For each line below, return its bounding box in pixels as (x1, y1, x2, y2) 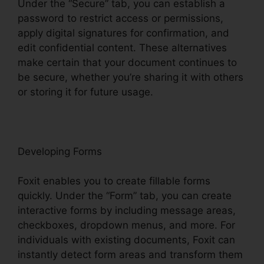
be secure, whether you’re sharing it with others (18, 71, 243, 83)
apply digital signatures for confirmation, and (18, 27, 229, 39)
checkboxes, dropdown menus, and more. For (18, 219, 235, 232)
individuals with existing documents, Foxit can (18, 234, 235, 246)
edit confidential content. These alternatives (18, 41, 227, 54)
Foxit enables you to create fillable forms (18, 175, 210, 187)
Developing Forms (18, 145, 102, 157)
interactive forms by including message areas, (18, 204, 236, 217)
